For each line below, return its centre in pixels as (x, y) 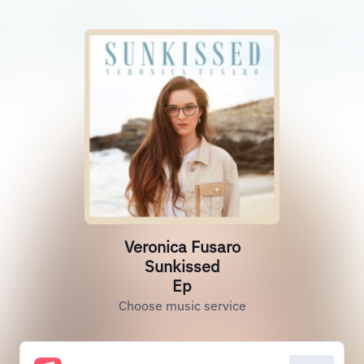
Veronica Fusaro (182, 247)
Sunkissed (182, 266)
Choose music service (182, 305)
